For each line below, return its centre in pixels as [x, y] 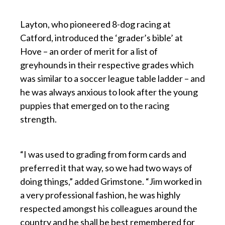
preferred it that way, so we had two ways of [106, 167]
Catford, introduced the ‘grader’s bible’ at [101, 37]
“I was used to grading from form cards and [103, 154]
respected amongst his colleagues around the [109, 208]
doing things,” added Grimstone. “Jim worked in [111, 181]
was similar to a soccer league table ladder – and [113, 78]
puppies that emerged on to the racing [95, 105]
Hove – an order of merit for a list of [89, 51]
